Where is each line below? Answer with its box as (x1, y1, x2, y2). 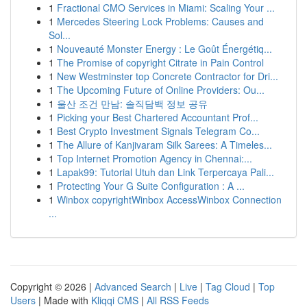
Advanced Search (95, 280, 171, 293)
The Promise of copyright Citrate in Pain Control (57, 56, 264, 69)
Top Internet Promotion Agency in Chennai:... (57, 151, 252, 165)
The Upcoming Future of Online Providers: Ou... (57, 83, 265, 97)
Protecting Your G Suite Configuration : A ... (57, 179, 245, 193)
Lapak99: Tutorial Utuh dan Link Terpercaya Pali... (57, 165, 274, 179)
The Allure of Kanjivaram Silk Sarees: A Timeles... (57, 138, 272, 151)
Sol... (49, 28, 71, 42)
